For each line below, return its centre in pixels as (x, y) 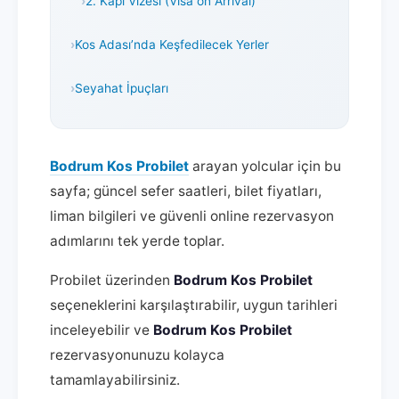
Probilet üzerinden (112, 280)
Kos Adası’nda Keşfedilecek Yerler (172, 44)
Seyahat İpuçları (122, 88)
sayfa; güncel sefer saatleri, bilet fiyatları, (186, 191)
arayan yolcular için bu (265, 166)
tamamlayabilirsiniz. (115, 380)
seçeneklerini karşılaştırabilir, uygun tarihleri (194, 305)
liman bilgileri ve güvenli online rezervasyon (192, 216)
